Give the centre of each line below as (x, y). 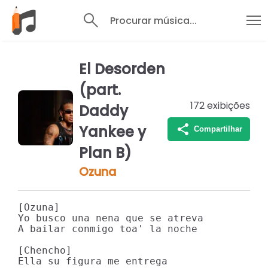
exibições (229, 106)
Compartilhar (218, 129)
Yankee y (112, 132)
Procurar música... (153, 20)
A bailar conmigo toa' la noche (108, 229)
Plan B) (105, 153)
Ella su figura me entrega (93, 261)
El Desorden (122, 69)
